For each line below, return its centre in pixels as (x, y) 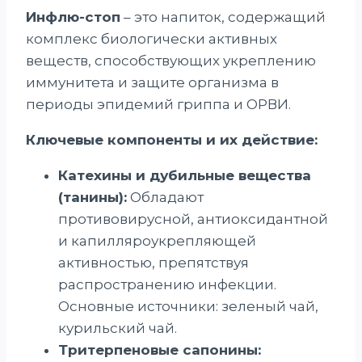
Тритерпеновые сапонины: (160, 349)
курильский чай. (118, 328)
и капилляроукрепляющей (157, 240)
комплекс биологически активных (152, 38)
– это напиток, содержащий (223, 17)
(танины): (93, 197)
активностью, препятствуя (154, 262)
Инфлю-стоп (73, 17)
